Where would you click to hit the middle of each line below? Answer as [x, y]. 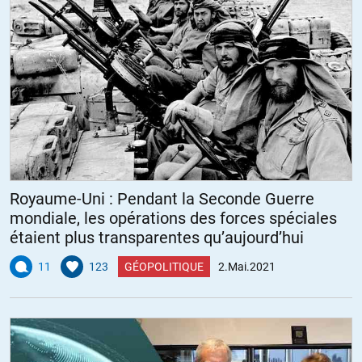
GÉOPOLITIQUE [164, 266]
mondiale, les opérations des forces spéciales [173, 218]
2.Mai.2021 [247, 266]
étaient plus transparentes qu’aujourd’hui [157, 237]
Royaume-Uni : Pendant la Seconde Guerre [162, 198]
